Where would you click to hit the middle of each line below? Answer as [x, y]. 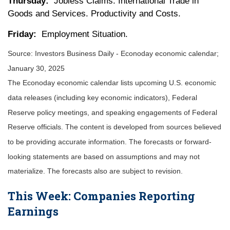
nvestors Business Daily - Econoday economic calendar [127, 54]
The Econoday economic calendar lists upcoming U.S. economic [112, 83]
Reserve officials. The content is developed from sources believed [114, 127]
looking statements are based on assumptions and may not [104, 156]
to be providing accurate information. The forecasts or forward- [110, 142]
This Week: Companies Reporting [101, 196]
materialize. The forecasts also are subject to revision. [95, 171]
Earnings [33, 212]
